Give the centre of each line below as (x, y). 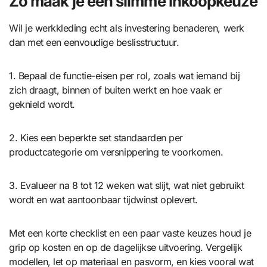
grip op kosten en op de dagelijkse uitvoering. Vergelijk (126, 248)
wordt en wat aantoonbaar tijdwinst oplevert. (103, 200)
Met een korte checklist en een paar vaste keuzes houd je (130, 233)
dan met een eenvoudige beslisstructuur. (94, 43)
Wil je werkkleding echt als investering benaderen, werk (127, 28)
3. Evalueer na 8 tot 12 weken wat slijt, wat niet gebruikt (127, 186)
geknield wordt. (42, 105)
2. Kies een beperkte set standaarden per (96, 138)
